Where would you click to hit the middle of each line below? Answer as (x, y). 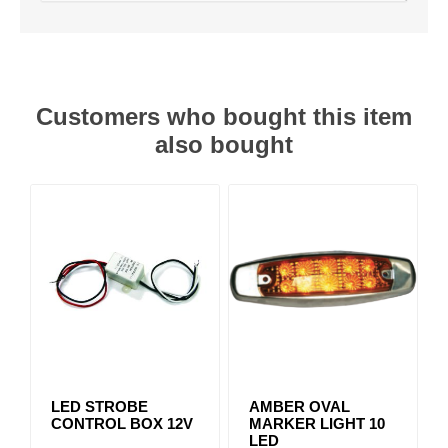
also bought (224, 144)
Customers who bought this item (224, 116)
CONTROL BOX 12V (122, 424)
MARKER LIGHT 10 (316, 424)
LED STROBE (99, 407)
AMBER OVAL (299, 407)
